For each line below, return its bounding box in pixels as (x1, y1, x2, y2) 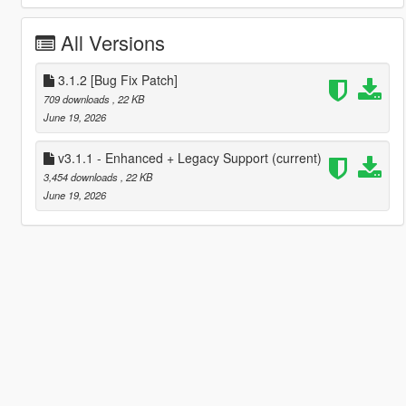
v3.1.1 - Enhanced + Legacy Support (53, 148, 272, 167)
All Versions (60, 27, 165, 56)
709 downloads (43, 91, 112, 106)
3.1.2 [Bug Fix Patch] (53, 70, 178, 89)
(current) (271, 148, 322, 167)
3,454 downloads (43, 169, 121, 184)
